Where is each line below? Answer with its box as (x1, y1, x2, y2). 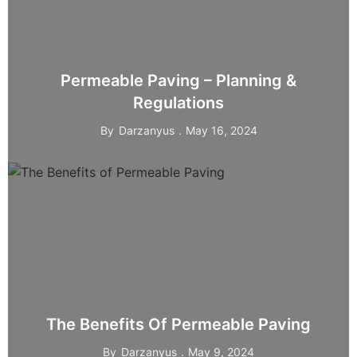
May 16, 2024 (185, 123, 257, 137)
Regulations (133, 92, 224, 112)
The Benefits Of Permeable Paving (46, 314, 311, 334)
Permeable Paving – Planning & (61, 70, 296, 90)
